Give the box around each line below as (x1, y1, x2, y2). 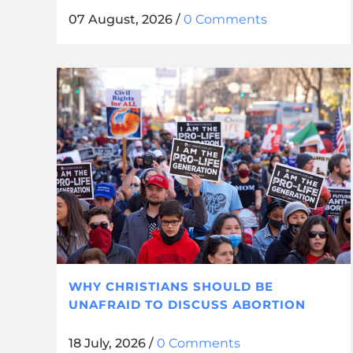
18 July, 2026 (69, 335, 146, 351)
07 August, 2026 (69, 11, 173, 27)
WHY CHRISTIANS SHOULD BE (69, 278, 273, 294)
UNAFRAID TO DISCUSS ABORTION (69, 296, 306, 312)
